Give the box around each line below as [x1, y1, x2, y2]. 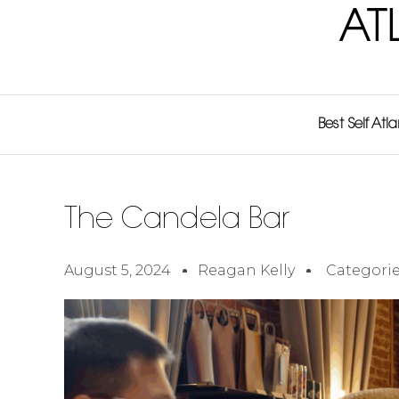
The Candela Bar [64, 207, 289, 235]
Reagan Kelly [198, 262, 295, 279]
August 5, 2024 [64, 262, 171, 279]
